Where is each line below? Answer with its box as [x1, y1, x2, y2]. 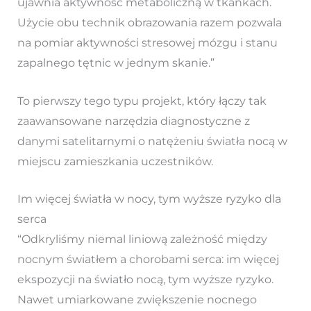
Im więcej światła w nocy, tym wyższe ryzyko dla [17, 192, 281, 206]
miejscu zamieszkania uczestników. [17, 154, 213, 168]
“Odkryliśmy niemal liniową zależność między [17, 233, 267, 246]
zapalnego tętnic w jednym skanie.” [17, 56, 215, 70]
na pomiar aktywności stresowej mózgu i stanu [17, 36, 278, 50]
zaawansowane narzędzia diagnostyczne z [17, 114, 250, 128]
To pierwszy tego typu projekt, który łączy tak [17, 94, 267, 108]
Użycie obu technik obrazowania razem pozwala [17, 16, 282, 30]
